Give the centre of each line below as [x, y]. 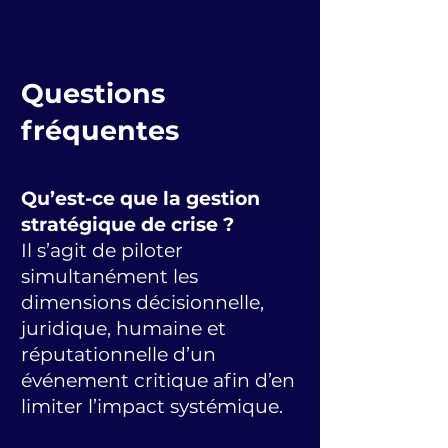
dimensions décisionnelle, [142, 302]
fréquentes [100, 130]
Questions [93, 93]
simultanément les [109, 276]
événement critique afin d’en [158, 380]
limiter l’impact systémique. [152, 406]
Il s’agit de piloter [102, 250]
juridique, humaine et [123, 328]
